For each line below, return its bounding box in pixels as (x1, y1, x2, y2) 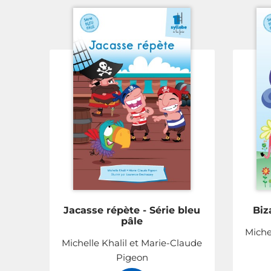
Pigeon (116, 251, 148, 263)
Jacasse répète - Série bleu (64, 204, 201, 216)
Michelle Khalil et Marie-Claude (62, 237, 203, 249)
